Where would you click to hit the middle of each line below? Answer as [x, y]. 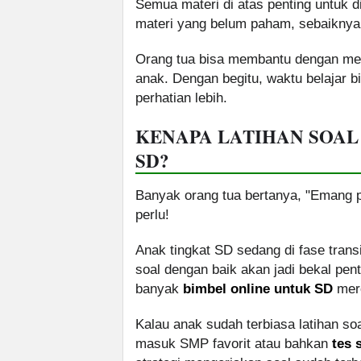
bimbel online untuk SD [258, 289]
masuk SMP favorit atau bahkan [234, 344]
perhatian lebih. [181, 98]
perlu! [152, 215]
